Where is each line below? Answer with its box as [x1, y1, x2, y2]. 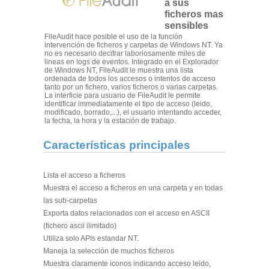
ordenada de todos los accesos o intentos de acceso [44, 74, 216, 83]
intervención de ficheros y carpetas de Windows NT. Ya [44, 40, 223, 49]
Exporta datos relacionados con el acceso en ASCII [43, 209, 210, 218]
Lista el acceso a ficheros [43, 171, 125, 180]
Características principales [43, 138, 190, 151]
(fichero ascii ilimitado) [43, 222, 116, 231]
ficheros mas [164, 8, 223, 19]
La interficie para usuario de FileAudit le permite [44, 91, 201, 100]
